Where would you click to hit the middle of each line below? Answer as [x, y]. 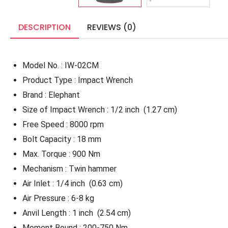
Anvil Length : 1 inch [59, 213]
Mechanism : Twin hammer [69, 168]
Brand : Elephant [51, 95]
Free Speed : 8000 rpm [64, 124]
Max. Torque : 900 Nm [61, 154]
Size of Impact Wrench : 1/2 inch [82, 109]
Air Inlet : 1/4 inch [55, 183]
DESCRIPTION [45, 27]
